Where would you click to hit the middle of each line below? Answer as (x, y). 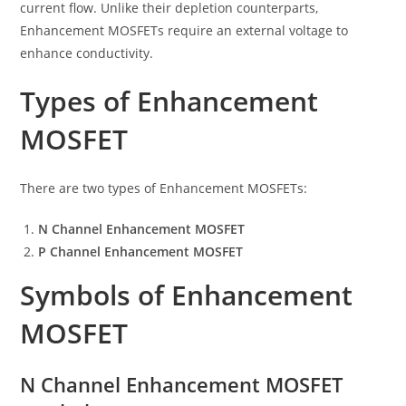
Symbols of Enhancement (187, 295)
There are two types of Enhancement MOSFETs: (164, 188)
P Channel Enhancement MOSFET (141, 251)
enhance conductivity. (87, 53)
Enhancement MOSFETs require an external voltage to (184, 30)
